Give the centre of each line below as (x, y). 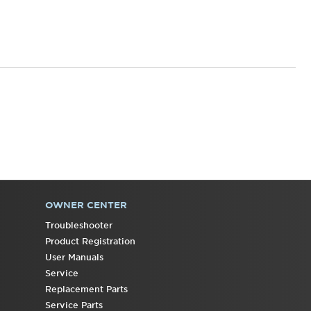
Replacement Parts (87, 289)
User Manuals (75, 258)
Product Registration (91, 242)
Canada (239, 18)
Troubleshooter (79, 226)
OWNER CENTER (86, 205)
